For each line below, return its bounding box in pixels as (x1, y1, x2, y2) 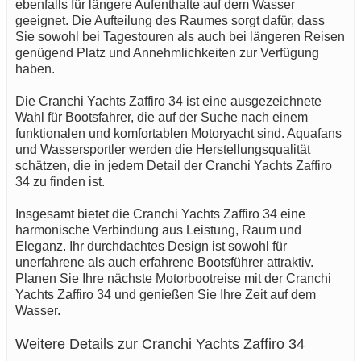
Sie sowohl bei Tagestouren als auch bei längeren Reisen (15, 29, 345, 44)
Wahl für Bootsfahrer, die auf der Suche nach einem (15, 110, 308, 124)
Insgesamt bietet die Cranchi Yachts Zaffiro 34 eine (15, 206, 305, 221)
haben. (15, 61, 55, 76)
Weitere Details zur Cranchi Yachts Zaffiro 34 (15, 336, 305, 353)
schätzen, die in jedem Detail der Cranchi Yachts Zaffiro (15, 158, 332, 172)
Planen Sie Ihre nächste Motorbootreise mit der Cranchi (15, 271, 331, 285)
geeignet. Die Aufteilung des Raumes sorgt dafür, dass (15, 13, 325, 27)
